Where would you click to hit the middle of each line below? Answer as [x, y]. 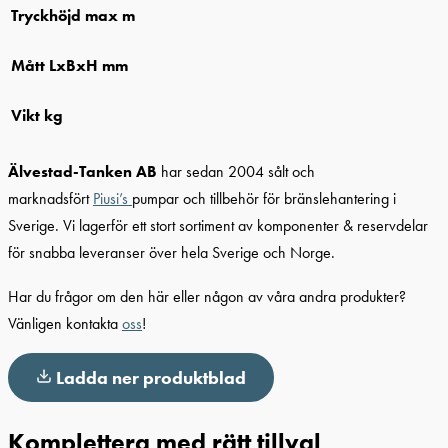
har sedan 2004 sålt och [236, 172]
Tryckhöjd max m [73, 15]
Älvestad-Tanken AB [82, 172]
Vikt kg [37, 115]
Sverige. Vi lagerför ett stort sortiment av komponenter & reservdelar [218, 226]
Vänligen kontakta [65, 323]
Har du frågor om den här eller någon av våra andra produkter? [207, 296]
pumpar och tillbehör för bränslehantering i [264, 199]
